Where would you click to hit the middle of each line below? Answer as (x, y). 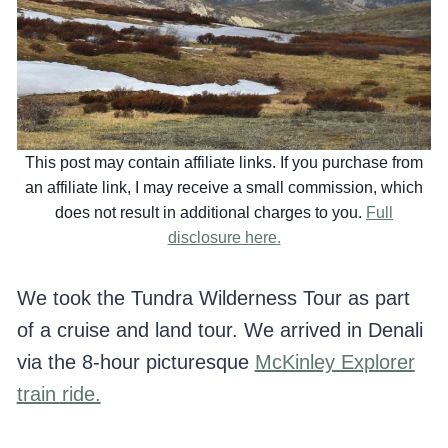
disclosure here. (224, 238)
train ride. (58, 394)
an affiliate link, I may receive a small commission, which (224, 188)
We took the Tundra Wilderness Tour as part (213, 298)
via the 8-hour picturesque (135, 362)
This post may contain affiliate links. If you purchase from (224, 163)
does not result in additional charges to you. (210, 213)
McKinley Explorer (334, 362)
